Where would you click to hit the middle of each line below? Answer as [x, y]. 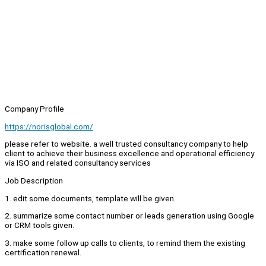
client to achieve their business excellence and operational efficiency [129, 153]
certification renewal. [44, 253]
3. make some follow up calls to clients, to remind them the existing [125, 243]
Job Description [34, 181]
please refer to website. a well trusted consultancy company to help [126, 144]
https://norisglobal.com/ [49, 126]
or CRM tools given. [39, 225]
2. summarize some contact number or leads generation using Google [129, 216]
